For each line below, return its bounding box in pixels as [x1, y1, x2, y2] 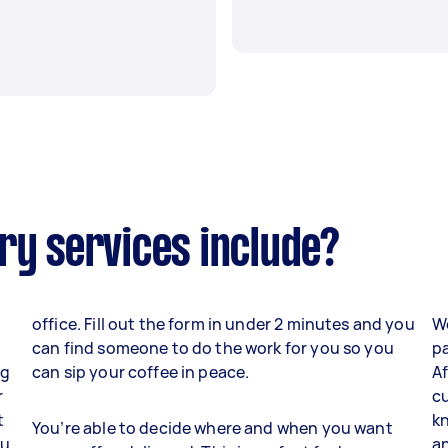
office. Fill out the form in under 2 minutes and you [32, 313, 415, 336]
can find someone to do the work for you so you [32, 337, 394, 360]
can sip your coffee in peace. [32, 361, 250, 384]
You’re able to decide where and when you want [32, 417, 393, 440]
